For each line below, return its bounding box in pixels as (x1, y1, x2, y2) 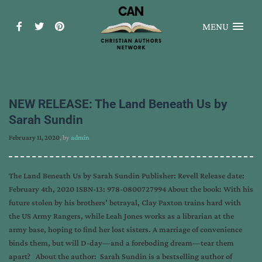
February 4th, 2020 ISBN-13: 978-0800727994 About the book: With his (9, 184, 253, 194)
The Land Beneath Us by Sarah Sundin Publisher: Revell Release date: (9, 171, 244, 180)
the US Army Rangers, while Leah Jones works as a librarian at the (9, 211, 234, 220)
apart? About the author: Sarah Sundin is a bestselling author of (9, 251, 232, 261)
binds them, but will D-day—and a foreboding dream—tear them (9, 238, 234, 247)
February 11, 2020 (9, 133, 60, 142)
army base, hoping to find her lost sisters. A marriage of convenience (9, 225, 242, 234)
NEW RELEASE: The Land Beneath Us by (9, 97, 227, 111)
